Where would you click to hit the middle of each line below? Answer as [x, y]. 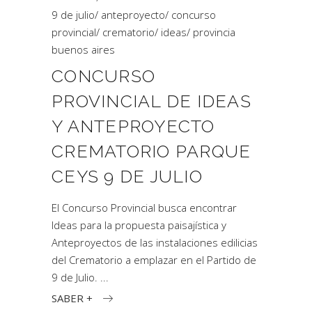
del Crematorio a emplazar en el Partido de [154, 260]
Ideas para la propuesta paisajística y [139, 225]
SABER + [72, 298]
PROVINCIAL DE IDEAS [151, 101]
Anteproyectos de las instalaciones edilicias [155, 242]
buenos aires [83, 49]
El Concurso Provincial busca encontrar [144, 208]
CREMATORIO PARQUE [151, 151]
